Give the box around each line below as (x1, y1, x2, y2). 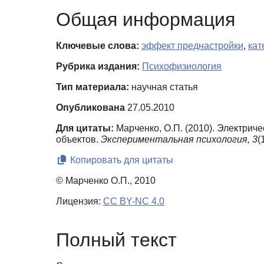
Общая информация (56, 8, 235, 30)
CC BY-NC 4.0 (103, 196, 164, 206)
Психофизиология (142, 61, 222, 71)
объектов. (56, 134, 101, 144)
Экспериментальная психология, (101, 134, 250, 144)
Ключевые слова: (56, 40, 139, 51)
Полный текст (56, 229, 177, 251)
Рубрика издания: (56, 61, 140, 71)
